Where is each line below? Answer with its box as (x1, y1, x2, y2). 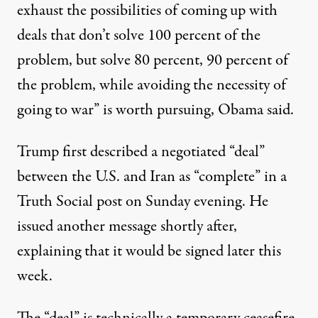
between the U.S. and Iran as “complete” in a (17, 165, 287, 189)
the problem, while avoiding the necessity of (17, 74, 286, 97)
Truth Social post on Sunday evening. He (17, 190, 268, 214)
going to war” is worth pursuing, (17, 99, 218, 122)
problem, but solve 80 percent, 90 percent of (17, 49, 288, 72)
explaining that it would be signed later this (17, 240, 281, 263)
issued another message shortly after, (17, 215, 237, 238)
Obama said (218, 99, 290, 122)
